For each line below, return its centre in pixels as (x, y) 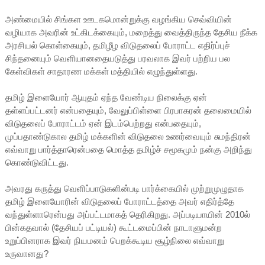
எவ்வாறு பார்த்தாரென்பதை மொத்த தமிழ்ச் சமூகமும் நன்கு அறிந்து (128, 149)
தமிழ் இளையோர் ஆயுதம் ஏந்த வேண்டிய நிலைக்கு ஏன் (106, 97)
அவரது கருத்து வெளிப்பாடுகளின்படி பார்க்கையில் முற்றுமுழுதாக (124, 188)
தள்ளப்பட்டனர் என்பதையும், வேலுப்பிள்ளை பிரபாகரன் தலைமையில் (128, 110)
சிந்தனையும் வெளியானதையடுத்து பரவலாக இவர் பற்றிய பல (117, 58)
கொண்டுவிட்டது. (38, 162)
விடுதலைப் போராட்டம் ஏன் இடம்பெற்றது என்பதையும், (103, 123)
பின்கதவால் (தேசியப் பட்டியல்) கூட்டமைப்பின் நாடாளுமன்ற (113, 227)
